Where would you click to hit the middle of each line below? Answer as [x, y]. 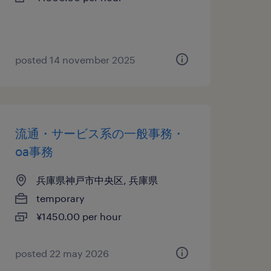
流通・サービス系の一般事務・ [100, 133]
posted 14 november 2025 [75, 60]
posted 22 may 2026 [62, 253]
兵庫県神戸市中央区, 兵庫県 [97, 180]
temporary [60, 198]
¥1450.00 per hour [79, 216]
